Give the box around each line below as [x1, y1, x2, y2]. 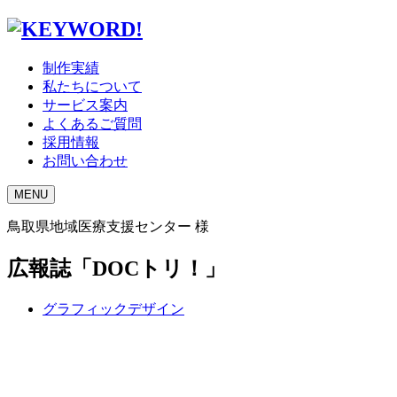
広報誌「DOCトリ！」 [7, 256, 226, 280]
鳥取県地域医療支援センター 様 [7, 218, 209, 234]
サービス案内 [43, 97, 128, 113]
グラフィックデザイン [43, 300, 184, 316]
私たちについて [43, 78, 142, 94]
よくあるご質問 [43, 115, 142, 131]
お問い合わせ [43, 152, 128, 168]
